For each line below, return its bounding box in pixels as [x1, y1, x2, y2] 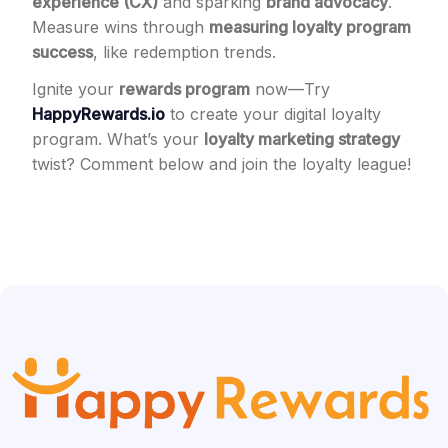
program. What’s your [32, 129, 204, 149]
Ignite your [32, 79, 119, 99]
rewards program [119, 79, 250, 99]
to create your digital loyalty [165, 104, 381, 124]
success [32, 42, 93, 62]
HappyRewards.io [32, 104, 165, 124]
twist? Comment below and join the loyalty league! [32, 154, 411, 174]
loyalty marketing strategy [204, 129, 400, 149]
